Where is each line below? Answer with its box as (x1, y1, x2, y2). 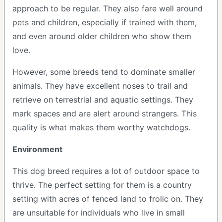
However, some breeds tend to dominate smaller (12, 67, 195, 77)
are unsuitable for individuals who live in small (12, 208, 185, 218)
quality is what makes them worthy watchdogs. (12, 122, 190, 132)
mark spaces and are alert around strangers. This (12, 109, 197, 118)
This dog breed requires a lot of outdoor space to (12, 166, 200, 176)
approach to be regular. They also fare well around (12, 3, 203, 13)
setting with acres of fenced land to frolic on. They (12, 194, 203, 204)
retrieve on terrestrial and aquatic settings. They (12, 95, 193, 105)
